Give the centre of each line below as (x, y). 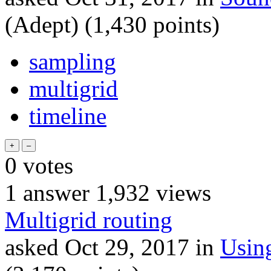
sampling (73, 61)
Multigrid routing (89, 220)
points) (183, 24)
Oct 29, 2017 (127, 247)
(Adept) (42, 24)
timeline (68, 116)
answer (53, 192)
